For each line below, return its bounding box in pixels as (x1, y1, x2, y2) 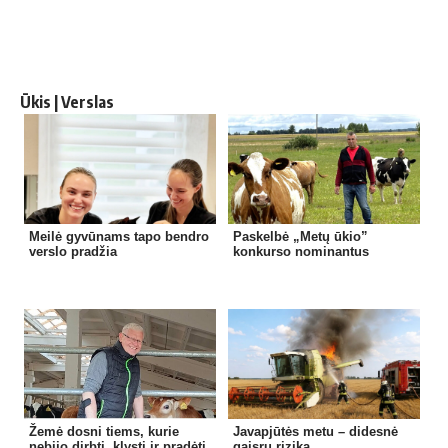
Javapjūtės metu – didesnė (232, 424, 398, 440)
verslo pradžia (29, 244, 118, 260)
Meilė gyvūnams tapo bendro (29, 229, 210, 245)
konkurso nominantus (232, 244, 369, 260)
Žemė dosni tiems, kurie (29, 424, 180, 440)
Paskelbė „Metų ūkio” (232, 229, 368, 245)
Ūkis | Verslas (20, 92, 114, 113)
